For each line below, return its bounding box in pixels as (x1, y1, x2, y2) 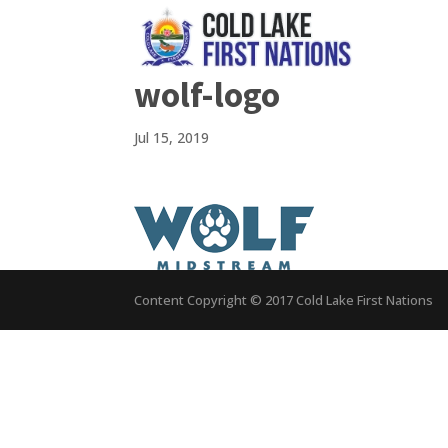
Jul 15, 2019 (134, 128, 210, 147)
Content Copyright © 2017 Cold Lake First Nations (134, 291, 434, 309)
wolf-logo (134, 73, 281, 117)
